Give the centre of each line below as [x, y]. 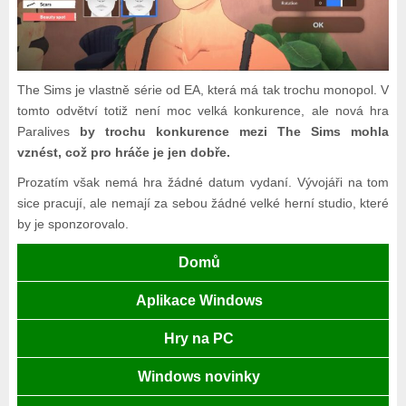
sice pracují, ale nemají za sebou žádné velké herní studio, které [203, 203]
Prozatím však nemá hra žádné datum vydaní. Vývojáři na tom [203, 183]
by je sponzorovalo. [72, 224]
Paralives [48, 132]
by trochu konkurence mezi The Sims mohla [234, 132]
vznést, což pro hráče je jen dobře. [123, 153]
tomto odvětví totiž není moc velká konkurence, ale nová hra [203, 111]
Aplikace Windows [199, 301]
